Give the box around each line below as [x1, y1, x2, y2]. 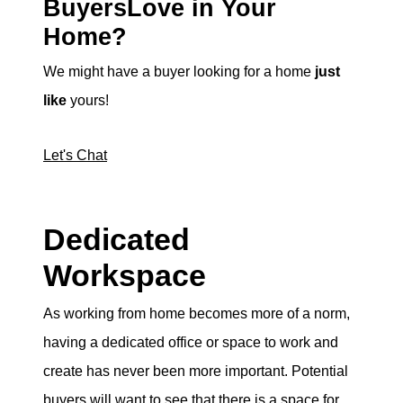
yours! [67, 93, 112, 109]
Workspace [43, 257, 214, 292]
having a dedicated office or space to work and [43, 334, 338, 350]
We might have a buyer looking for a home [43, 64, 315, 80]
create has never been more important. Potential [43, 363, 348, 379]
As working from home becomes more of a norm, [43, 305, 350, 321]
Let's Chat [43, 147, 107, 163]
